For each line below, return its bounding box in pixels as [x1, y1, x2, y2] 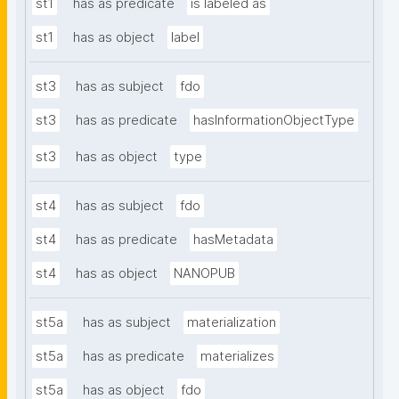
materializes [200, 348, 274, 365]
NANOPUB [174, 265, 235, 282]
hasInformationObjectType [193, 112, 354, 129]
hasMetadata [193, 232, 273, 248]
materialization [187, 314, 276, 331]
